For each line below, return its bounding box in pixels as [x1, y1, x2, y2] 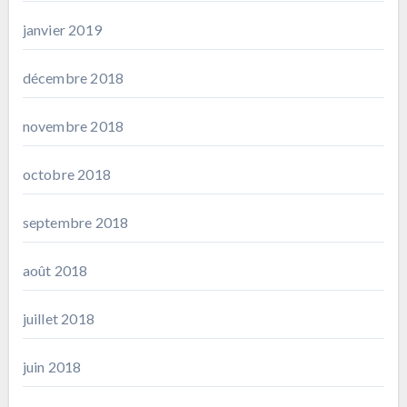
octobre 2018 [22, 164, 111, 183]
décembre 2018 [22, 68, 124, 86]
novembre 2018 [22, 116, 124, 134]
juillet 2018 [22, 309, 94, 327]
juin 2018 [22, 357, 82, 375]
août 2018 [22, 261, 88, 279]
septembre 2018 [22, 213, 129, 231]
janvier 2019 [22, 20, 102, 38]
